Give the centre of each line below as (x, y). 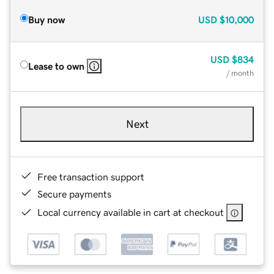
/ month (240, 73)
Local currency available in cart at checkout (131, 212)
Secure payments (74, 194)
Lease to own (56, 66)
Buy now (46, 19)
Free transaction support (91, 176)
